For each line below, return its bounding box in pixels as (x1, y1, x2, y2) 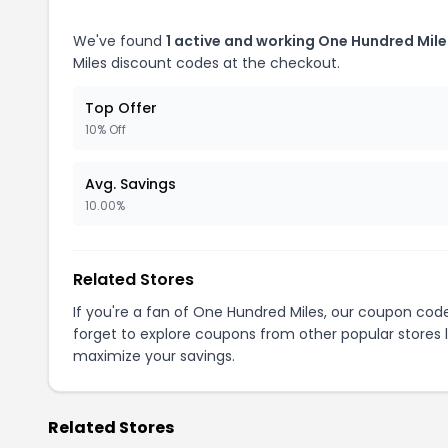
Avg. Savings (85, 174, 176, 194)
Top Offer (85, 98, 157, 118)
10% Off (85, 121, 126, 138)
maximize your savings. (73, 346, 235, 366)
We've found (73, 31, 166, 51)
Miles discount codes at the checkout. (73, 53, 340, 73)
